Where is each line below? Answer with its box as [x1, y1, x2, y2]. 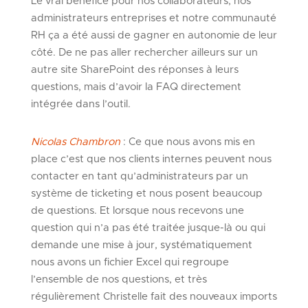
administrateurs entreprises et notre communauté [30, 13, 276, 24]
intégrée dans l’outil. [30, 99, 131, 110]
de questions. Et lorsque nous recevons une [30, 206, 244, 217]
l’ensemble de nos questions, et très [30, 274, 207, 285]
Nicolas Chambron [30, 137, 120, 148]
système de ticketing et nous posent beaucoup [30, 188, 263, 199]
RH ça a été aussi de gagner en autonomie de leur [30, 30, 277, 41]
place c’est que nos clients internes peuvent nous [30, 154, 272, 165]
